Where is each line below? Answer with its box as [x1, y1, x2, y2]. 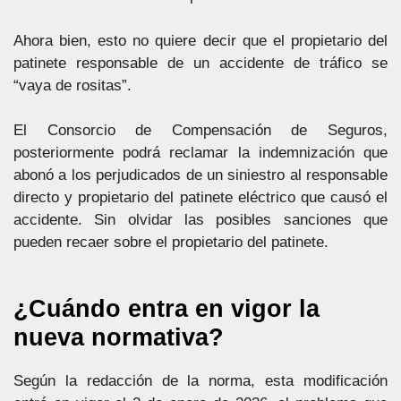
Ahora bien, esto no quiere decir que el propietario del [13, 31, 388, 49]
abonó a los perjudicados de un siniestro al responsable [13, 166, 388, 183]
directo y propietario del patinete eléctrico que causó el [13, 189, 388, 206]
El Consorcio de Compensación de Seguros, [13, 122, 388, 139]
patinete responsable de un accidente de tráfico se [13, 54, 388, 72]
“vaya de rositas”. [13, 76, 132, 94]
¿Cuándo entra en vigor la [13, 294, 320, 322]
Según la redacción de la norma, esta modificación [13, 371, 388, 389]
